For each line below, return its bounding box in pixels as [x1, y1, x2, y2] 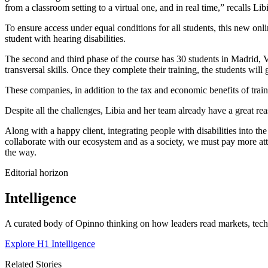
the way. [5, 147, 36, 157]
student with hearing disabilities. [5, 33, 126, 44]
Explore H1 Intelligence [5, 238, 95, 249]
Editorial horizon [5, 167, 68, 178]
